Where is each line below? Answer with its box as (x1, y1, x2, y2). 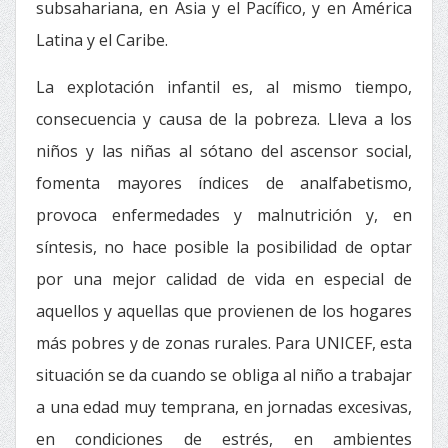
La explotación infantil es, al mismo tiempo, (36, 76, 412, 98)
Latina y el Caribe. (36, 29, 168, 51)
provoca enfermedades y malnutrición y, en (36, 204, 412, 226)
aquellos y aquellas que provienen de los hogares (36, 300, 412, 322)
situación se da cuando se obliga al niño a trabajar (36, 364, 412, 386)
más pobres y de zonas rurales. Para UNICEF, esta (36, 332, 412, 354)
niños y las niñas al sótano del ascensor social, (36, 140, 412, 162)
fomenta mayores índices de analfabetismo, (36, 172, 412, 194)
